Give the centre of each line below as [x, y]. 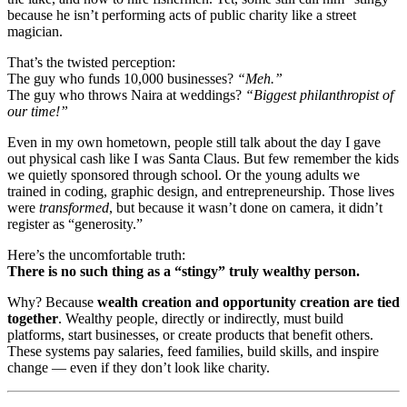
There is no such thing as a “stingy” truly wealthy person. [184, 271]
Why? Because [52, 302]
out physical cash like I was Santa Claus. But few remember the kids [203, 158]
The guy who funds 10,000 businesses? [122, 78]
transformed [74, 207]
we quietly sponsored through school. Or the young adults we [184, 174]
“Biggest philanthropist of [319, 94]
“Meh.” [260, 78]
